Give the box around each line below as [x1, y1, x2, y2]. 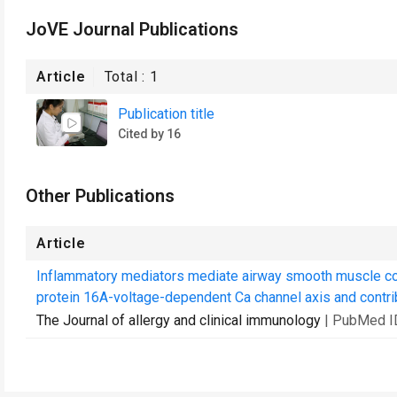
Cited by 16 [118, 126, 181, 141]
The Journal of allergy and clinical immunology [36, 312, 321, 329]
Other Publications [26, 185, 175, 206]
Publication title [118, 105, 214, 122]
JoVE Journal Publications [26, 19, 238, 40]
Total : [104, 68, 151, 85]
